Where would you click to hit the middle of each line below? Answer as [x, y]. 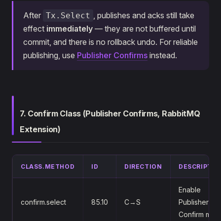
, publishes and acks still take [144, 15]
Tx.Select [68, 15]
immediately [70, 28]
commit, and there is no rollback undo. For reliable [110, 42]
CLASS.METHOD [48, 166]
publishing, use [50, 55]
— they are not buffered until [144, 28]
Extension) [40, 129]
